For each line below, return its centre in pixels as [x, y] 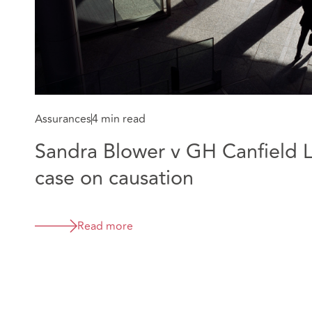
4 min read [119, 119]
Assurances [63, 119]
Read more [105, 226]
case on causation [114, 178]
